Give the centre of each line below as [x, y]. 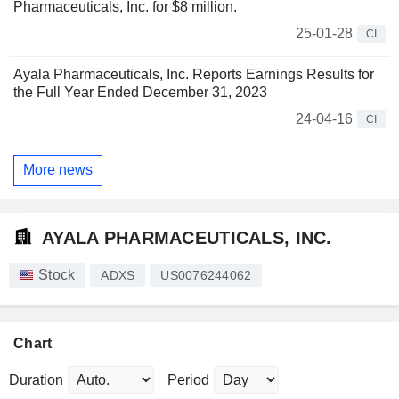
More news [58, 170]
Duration [36, 380]
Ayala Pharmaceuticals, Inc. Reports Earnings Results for [194, 74]
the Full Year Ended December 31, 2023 [140, 92]
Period [188, 380]
